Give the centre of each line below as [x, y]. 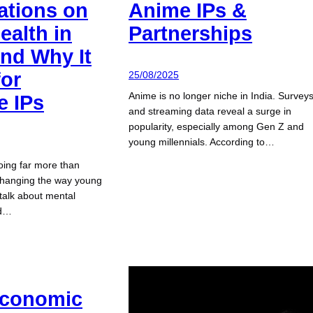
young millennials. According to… [202, 142]
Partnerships [190, 33]
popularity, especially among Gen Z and [216, 127]
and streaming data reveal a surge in [210, 111]
